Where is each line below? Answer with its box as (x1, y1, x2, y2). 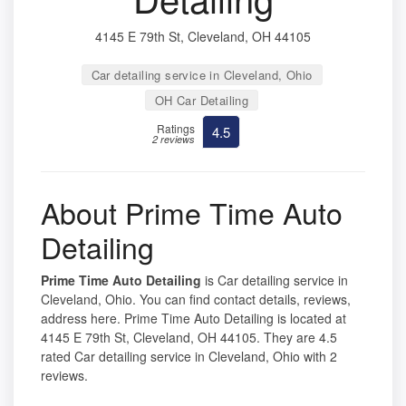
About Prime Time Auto (41, 191, 343, 234)
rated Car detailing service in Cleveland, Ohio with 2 (41, 347, 337, 366)
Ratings (157, 121, 195, 137)
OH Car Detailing (154, 92, 249, 110)
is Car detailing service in (201, 271, 348, 290)
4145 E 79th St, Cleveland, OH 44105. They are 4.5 (41, 328, 337, 347)
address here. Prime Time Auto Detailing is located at (41, 309, 346, 328)
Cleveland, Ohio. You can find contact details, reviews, (41, 290, 351, 309)
